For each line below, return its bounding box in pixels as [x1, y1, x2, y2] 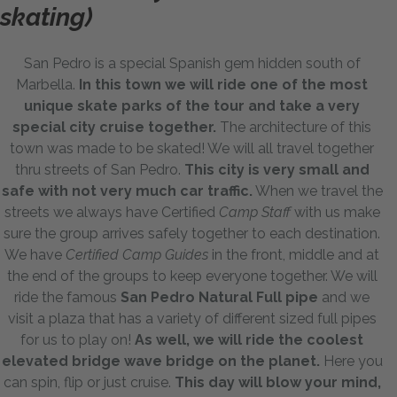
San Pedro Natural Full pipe [121, 289, 322, 307]
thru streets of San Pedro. [14, 161, 181, 179]
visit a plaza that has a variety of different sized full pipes [7, 310, 377, 328]
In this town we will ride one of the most [79, 76, 368, 94]
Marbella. [16, 76, 79, 94]
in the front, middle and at [208, 246, 379, 264]
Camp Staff [218, 204, 291, 222]
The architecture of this [220, 119, 371, 136]
